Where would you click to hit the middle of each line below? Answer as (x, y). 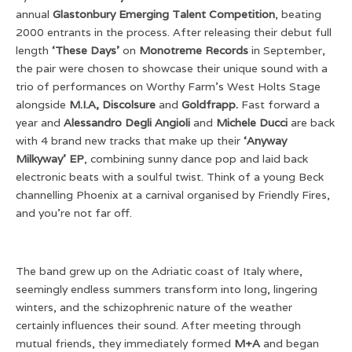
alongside (42, 104)
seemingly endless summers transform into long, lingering (167, 289)
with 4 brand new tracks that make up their (130, 140)
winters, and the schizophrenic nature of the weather (154, 307)
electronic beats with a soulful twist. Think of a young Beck (170, 176)
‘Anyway (265, 140)
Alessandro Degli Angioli (128, 122)
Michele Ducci (252, 122)
